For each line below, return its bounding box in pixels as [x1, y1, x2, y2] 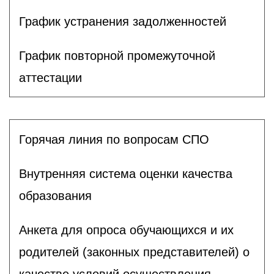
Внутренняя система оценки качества [19, 166, 232, 180]
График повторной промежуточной [19, 48, 215, 62]
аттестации [19, 70, 82, 84]
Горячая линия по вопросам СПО [19, 132, 209, 146]
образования [19, 188, 92, 202]
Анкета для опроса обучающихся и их [19, 223, 234, 237]
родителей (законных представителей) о [19, 245, 250, 259]
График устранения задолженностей [19, 14, 226, 28]
